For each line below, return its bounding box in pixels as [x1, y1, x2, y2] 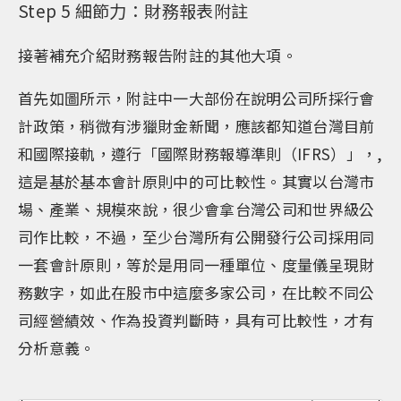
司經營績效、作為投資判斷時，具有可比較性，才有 [18, 309, 375, 331]
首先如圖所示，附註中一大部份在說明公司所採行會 [18, 87, 375, 109]
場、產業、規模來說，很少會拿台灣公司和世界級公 [18, 198, 375, 220]
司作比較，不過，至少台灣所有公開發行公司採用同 [18, 226, 375, 248]
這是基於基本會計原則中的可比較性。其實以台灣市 [18, 170, 375, 192]
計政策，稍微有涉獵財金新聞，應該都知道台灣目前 [18, 115, 375, 137]
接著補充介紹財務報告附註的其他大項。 [18, 44, 298, 66]
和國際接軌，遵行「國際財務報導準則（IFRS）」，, [18, 142, 383, 165]
